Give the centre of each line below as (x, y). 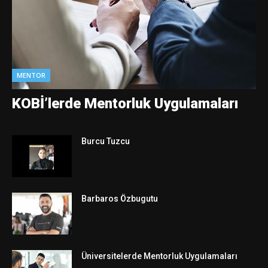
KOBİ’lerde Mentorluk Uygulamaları (125, 103)
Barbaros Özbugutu (120, 198)
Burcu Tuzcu (106, 141)
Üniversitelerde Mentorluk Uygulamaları (159, 256)
